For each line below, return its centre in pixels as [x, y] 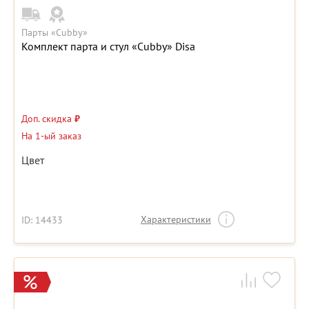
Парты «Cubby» [54, 33]
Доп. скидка [48, 119]
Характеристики [176, 220]
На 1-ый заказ [51, 136]
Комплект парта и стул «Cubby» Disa [108, 47]
